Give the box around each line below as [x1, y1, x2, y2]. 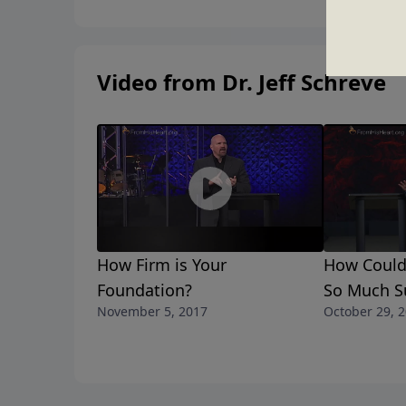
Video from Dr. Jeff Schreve [97, 67, 386, 98]
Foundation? [97, 279, 192, 302]
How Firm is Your [97, 254, 227, 276]
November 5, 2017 [97, 303, 208, 321]
